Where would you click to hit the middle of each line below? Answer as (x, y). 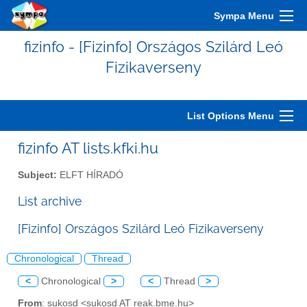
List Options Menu (231, 116)
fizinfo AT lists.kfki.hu (88, 148)
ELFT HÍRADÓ (90, 175)
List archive (50, 201)
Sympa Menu (244, 16)
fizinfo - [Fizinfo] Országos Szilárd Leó (153, 47)
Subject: (37, 175)
